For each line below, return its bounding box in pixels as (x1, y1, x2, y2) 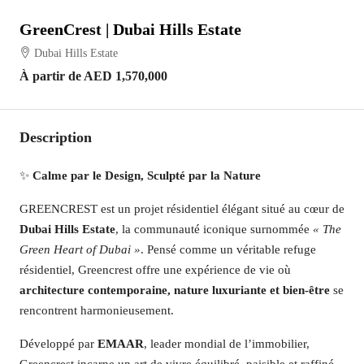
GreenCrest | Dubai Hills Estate (19, 20, 241, 38)
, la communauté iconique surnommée (115, 223, 313, 236)
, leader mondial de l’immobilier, (144, 337, 310, 350)
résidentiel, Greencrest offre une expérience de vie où (19, 263, 291, 276)
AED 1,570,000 (84, 69, 167, 83)
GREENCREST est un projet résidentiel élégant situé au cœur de (19, 202, 344, 215)
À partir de (19, 69, 84, 83)
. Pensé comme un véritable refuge (141, 243, 316, 256)
